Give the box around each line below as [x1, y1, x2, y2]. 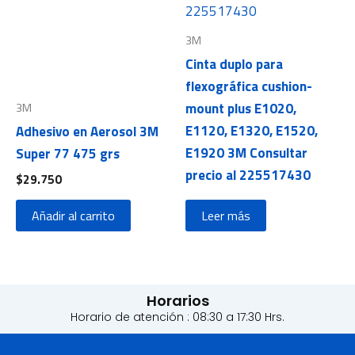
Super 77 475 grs [16, 143, 120, 165]
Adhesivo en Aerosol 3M [16, 121, 158, 143]
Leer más [201, 205, 250, 225]
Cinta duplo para [185, 54, 283, 75]
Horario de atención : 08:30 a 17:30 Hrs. [71, 309, 284, 326]
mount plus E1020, [185, 98, 296, 120]
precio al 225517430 [185, 165, 311, 186]
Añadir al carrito [32, 205, 115, 225]
